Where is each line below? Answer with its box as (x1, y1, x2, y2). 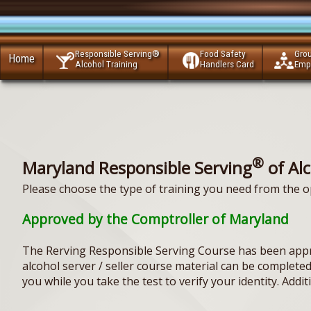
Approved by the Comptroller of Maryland (22, 210, 289, 229)
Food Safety (200, 49, 246, 60)
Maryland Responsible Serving (22, 156, 252, 180)
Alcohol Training (75, 59, 138, 70)
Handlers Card (200, 59, 255, 70)
